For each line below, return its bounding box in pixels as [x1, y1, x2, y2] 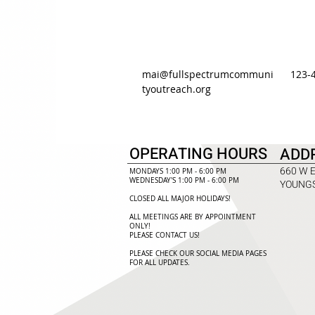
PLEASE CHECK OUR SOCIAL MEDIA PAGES [129, 249, 266, 258]
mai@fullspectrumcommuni [142, 67, 274, 81]
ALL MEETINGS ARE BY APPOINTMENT [129, 212, 256, 221]
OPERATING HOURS [129, 143, 267, 165]
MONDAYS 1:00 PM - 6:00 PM [129, 167, 226, 176]
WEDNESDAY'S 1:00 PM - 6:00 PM [129, 176, 239, 185]
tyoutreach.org [142, 82, 212, 96]
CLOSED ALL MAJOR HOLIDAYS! [129, 194, 231, 203]
